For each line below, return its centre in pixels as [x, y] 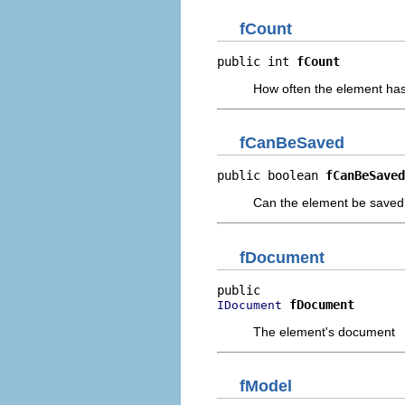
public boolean [271, 175]
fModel [266, 386]
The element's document [324, 331]
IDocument [250, 305]
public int [257, 61]
